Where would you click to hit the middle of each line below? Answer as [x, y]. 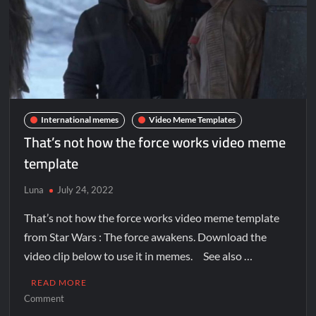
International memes [80, 120]
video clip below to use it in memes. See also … [139, 255]
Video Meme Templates [193, 120]
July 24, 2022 [86, 189]
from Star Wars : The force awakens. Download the [146, 236]
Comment [44, 298]
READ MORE [59, 282]
